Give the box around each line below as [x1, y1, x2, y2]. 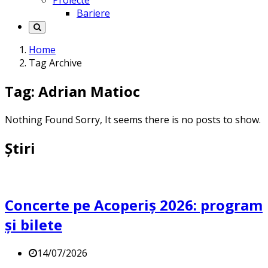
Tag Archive [29, 56, 82, 70]
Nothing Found [5, 113, 73, 127]
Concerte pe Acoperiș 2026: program [5, 194, 263, 215]
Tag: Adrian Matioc [5, 81, 140, 102]
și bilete [5, 214, 62, 234]
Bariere [77, 7, 110, 20]
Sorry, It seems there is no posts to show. [75, 113, 261, 127]
